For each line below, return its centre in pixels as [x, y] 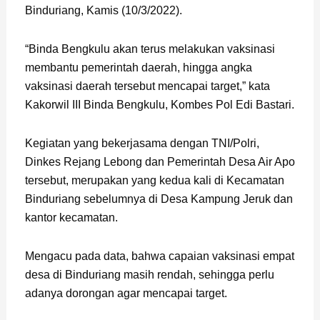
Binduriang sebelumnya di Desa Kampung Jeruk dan [159, 199]
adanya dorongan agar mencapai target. [126, 293]
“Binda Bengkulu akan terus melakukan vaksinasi [150, 49]
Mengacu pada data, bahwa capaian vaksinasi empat [159, 256]
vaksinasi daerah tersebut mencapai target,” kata [147, 86]
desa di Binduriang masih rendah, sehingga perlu [149, 274]
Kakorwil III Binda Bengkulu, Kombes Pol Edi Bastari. [159, 104]
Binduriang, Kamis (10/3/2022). [103, 10]
